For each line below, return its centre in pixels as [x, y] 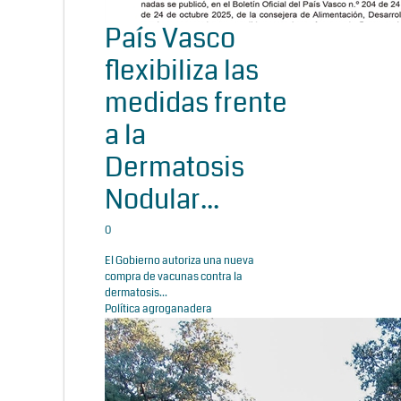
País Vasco [170, 38]
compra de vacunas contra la [174, 277]
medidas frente [196, 102]
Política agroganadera [158, 309]
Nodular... [162, 199]
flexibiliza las [182, 70]
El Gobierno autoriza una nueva [179, 260]
